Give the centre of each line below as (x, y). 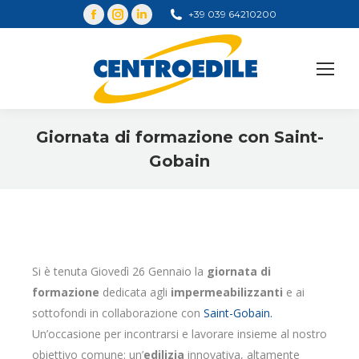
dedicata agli (135, 292)
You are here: (214, 183)
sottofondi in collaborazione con (118, 313)
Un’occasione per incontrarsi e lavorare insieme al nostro (179, 334)
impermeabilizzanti (227, 292)
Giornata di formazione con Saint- (179, 137)
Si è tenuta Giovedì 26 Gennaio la (119, 271)
